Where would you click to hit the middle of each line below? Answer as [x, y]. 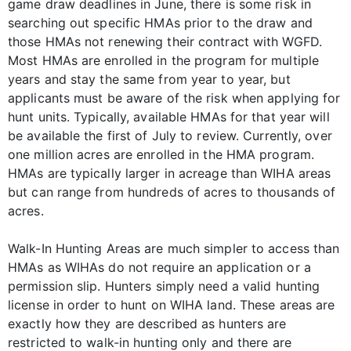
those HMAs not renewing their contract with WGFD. [165, 41]
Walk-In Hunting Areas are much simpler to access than [174, 248]
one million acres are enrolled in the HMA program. [161, 154]
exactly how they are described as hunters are [147, 323]
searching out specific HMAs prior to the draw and [160, 22]
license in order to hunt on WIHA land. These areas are [172, 304]
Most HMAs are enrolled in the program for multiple [164, 60]
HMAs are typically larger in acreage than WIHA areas [170, 173]
